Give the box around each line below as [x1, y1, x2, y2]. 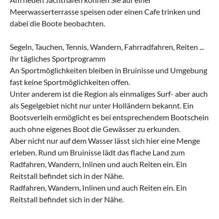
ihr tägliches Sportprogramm [10, 53, 106, 63]
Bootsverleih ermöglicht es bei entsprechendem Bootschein [10, 112, 209, 122]
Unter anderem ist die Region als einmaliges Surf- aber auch [10, 88, 208, 98]
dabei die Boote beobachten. [10, 18, 105, 28]
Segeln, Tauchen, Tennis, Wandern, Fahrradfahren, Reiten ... [10, 42, 204, 51]
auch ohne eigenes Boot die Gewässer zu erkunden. [10, 124, 180, 133]
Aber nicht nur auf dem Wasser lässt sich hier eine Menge [10, 135, 200, 145]
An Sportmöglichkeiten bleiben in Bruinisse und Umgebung [10, 65, 207, 75]
